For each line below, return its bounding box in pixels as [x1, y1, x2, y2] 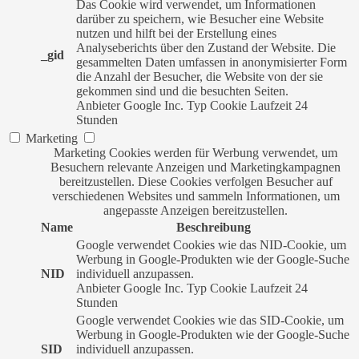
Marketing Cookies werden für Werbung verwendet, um [54, 146, 337, 159]
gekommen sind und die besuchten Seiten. [76, 84, 288, 98]
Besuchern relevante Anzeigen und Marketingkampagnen [50, 160, 341, 174]
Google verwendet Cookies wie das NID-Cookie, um [76, 238, 346, 252]
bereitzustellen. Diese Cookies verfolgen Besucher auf [58, 175, 333, 188]
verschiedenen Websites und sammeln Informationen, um [51, 189, 340, 203]
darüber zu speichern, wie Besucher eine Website [76, 12, 324, 26]
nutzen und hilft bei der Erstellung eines [76, 26, 276, 40]
